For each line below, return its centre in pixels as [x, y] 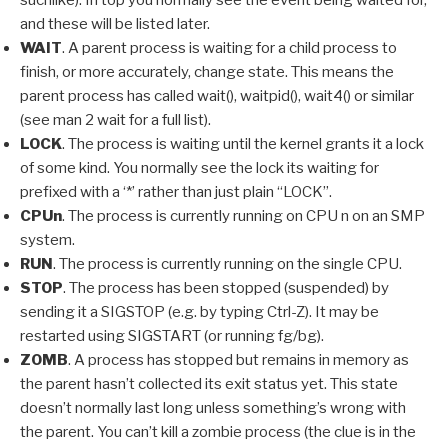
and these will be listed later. [115, 23]
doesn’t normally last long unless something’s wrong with [213, 407]
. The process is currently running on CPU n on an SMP [243, 215]
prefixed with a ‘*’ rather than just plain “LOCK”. [176, 191]
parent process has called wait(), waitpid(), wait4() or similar [217, 95]
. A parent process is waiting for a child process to [229, 47]
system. [47, 239]
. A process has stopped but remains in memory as [238, 359]
